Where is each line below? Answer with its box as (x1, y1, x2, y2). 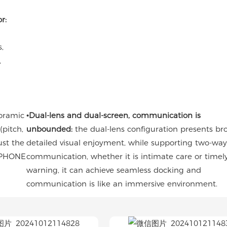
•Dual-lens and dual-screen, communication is (26, 110, 201, 120)
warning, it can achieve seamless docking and (26, 165, 202, 175)
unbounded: (26, 124, 73, 134)
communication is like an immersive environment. (26, 178, 218, 188)
